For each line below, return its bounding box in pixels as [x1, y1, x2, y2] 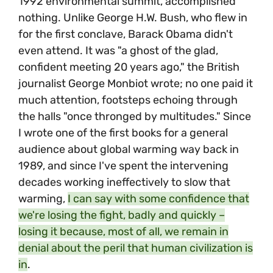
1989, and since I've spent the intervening [18, 158, 229, 172]
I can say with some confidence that [68, 191, 249, 205]
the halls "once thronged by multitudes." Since [18, 109, 251, 123]
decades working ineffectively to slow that [18, 175, 230, 189]
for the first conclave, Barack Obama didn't [18, 27, 233, 41]
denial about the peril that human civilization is [18, 241, 253, 255]
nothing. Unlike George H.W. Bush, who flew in [18, 10, 247, 24]
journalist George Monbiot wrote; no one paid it [18, 76, 253, 90]
